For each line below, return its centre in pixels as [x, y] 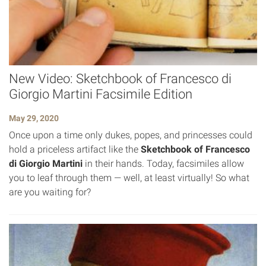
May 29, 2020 [34, 118]
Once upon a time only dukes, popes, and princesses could [131, 135]
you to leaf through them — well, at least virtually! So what [129, 178]
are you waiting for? [50, 192]
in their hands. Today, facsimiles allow [163, 163]
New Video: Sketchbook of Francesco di [120, 78]
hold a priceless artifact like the [75, 149]
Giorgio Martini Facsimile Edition [101, 94]
